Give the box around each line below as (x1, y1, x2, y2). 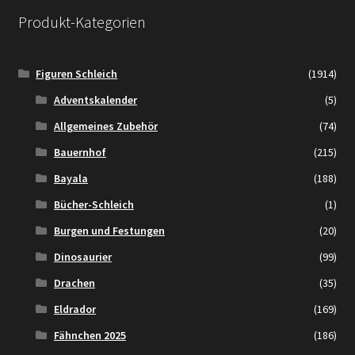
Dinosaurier (53, 250, 112, 265)
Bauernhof (53, 145, 106, 160)
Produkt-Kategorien (17, 11, 146, 32)
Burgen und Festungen (53, 223, 165, 239)
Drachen (53, 276, 95, 291)
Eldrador (53, 302, 96, 317)
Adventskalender (53, 93, 137, 108)
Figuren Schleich (36, 67, 118, 82)
